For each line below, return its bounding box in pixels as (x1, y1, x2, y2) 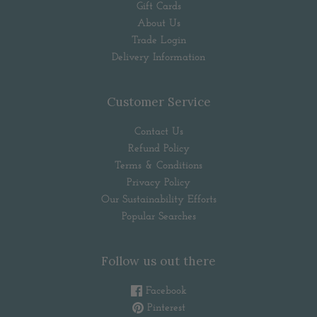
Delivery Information (112, 52, 205, 64)
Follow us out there (101, 253, 216, 270)
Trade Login (131, 35, 186, 47)
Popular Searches (121, 212, 196, 223)
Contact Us (134, 127, 183, 138)
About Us (137, 18, 180, 30)
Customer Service (106, 94, 211, 110)
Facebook (142, 286, 187, 297)
